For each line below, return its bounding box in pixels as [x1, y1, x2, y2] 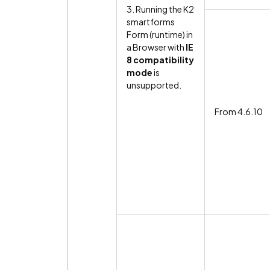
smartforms [127, 16, 175, 27]
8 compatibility [127, 54, 194, 65]
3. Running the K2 [127, 3, 194, 14]
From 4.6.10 [215, 105, 263, 117]
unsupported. [127, 79, 181, 90]
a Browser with [127, 41, 184, 52]
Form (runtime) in [127, 28, 193, 40]
